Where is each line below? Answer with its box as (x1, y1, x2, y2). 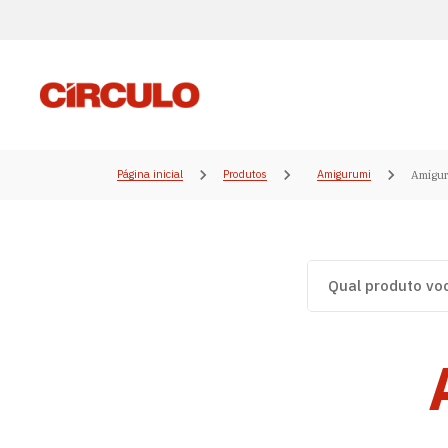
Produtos (223, 167, 267, 181)
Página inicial (117, 167, 183, 181)
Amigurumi (317, 167, 371, 181)
